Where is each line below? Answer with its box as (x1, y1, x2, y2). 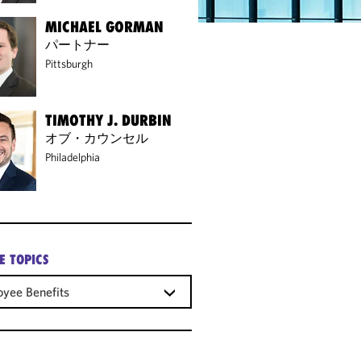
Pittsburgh (45, 56, 93, 71)
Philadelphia (45, 150, 101, 165)
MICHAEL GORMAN (45, 17, 164, 35)
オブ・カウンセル (45, 130, 149, 147)
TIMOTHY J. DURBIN (45, 111, 172, 130)
